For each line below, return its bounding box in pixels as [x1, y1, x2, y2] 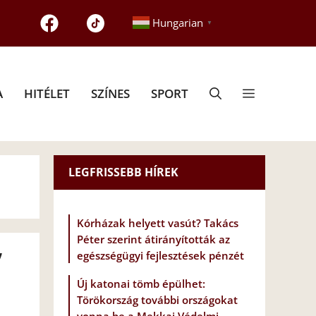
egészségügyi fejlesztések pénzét [77, 248, 244, 263]
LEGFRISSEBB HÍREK [68, 164, 178, 180]
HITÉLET [24, 85, 70, 102]
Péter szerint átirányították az [77, 232, 230, 247]
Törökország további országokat [77, 293, 238, 308]
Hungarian [152, 16, 203, 30]
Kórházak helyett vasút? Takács [77, 216, 238, 231]
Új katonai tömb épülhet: [77, 276, 205, 291]
